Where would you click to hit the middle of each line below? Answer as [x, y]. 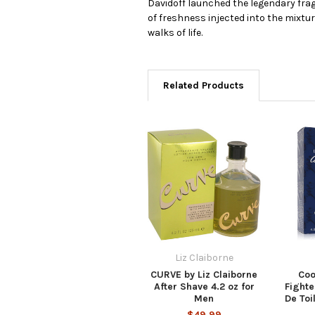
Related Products [204, 85]
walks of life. [175, 32]
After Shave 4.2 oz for [204, 286]
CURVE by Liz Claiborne [204, 274]
